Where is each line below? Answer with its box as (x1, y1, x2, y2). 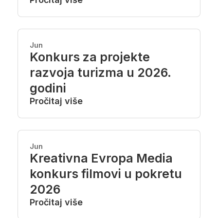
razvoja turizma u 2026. (30, 65, 171, 80)
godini (30, 81, 66, 95)
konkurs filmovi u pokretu (30, 166, 182, 181)
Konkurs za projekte (30, 50, 150, 64)
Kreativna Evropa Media (30, 151, 173, 165)
